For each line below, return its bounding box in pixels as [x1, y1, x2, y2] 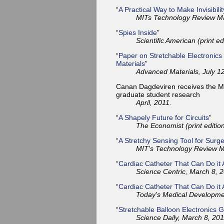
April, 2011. [136, 98, 171, 106]
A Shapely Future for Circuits [118, 113, 209, 121]
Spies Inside [118, 28, 157, 36]
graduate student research [116, 90, 200, 98]
